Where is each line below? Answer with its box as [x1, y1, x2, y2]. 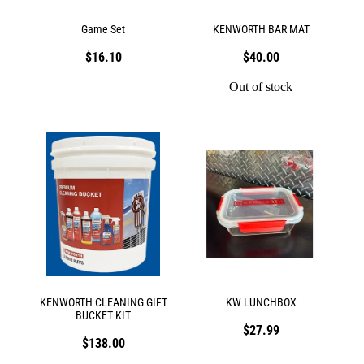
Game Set [81, 21, 125, 37]
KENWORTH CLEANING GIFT [39, 294, 167, 310]
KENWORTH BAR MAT [212, 21, 310, 37]
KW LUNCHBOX [225, 294, 297, 310]
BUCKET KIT [76, 307, 131, 323]
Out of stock [229, 80, 292, 94]
